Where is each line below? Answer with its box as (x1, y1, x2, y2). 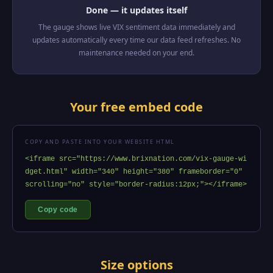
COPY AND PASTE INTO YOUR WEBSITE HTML (25, 138, 175, 146)
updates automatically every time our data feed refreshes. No (32, 35, 241, 45)
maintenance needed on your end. (79, 48, 194, 58)
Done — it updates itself (86, 4, 187, 16)
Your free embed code (70, 99, 203, 115)
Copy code (38, 205, 78, 214)
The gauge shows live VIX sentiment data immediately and (38, 22, 235, 32)
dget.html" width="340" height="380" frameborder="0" (25, 168, 243, 176)
